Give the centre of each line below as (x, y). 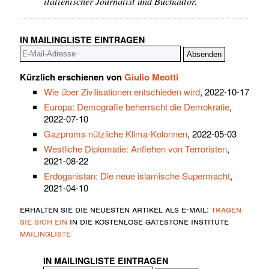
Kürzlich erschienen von (72, 77)
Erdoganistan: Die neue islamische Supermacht (137, 175)
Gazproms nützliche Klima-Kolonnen (116, 133)
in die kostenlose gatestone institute (148, 220)
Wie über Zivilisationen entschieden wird (122, 91)
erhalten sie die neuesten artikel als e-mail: (116, 208)
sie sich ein (44, 220)
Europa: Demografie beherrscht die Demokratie (137, 106)
